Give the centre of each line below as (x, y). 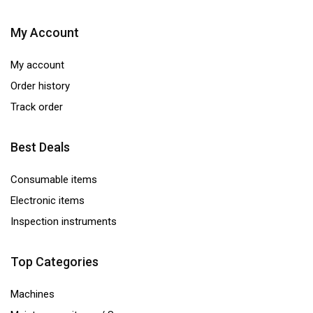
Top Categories (54, 262)
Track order (37, 107)
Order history (40, 86)
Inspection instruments (64, 222)
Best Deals (40, 147)
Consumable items (54, 180)
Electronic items (48, 201)
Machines (32, 294)
